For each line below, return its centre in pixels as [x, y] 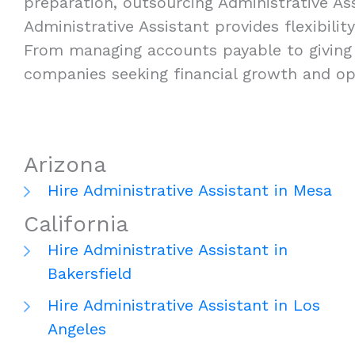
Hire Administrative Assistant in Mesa [190, 191]
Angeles [77, 329]
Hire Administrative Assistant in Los [184, 305]
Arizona [65, 165]
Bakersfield [90, 274]
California [76, 224]
